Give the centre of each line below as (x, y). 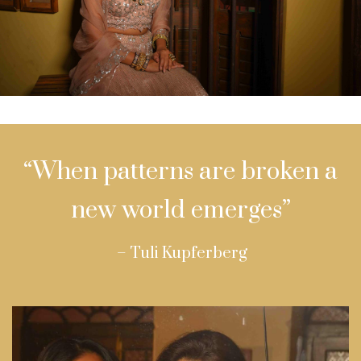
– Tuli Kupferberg (180, 254)
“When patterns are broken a (180, 172)
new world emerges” (180, 211)
